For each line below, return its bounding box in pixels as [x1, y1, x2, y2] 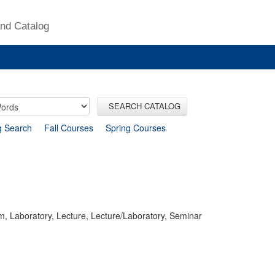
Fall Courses [44, 121, 93, 134]
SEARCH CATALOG [104, 99, 180, 112]
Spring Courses [106, 121, 166, 134]
